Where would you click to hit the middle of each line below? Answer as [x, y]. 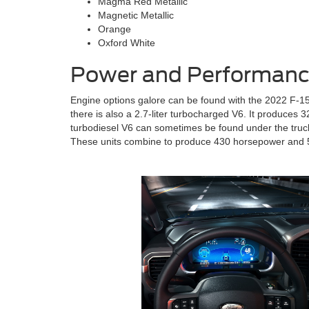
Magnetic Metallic [136, 15]
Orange [114, 29]
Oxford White [127, 42]
